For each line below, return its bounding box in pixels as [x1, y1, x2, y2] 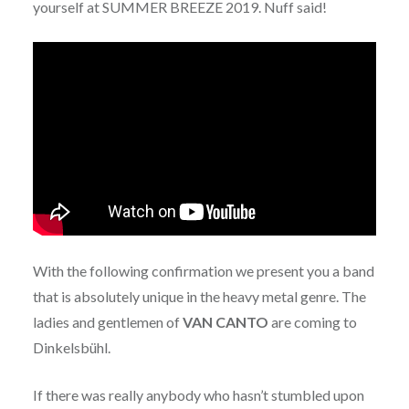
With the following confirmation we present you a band [32, 262, 374, 280]
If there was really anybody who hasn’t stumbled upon [32, 386, 364, 404]
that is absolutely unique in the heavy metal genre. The [32, 288, 366, 306]
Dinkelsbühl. [32, 339, 110, 357]
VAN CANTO [182, 313, 268, 331]
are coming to [267, 313, 357, 331]
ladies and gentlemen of [32, 313, 183, 331]
